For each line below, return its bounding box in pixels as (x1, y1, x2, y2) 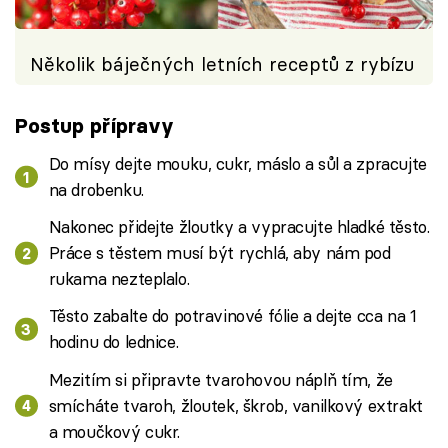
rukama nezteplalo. (48, 268, 190, 289)
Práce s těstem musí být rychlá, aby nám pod (48, 242, 391, 263)
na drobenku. (48, 178, 144, 200)
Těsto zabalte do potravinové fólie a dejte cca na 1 (48, 305, 417, 327)
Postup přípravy (15, 113, 174, 139)
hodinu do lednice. (48, 331, 179, 353)
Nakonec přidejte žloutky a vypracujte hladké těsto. (48, 216, 430, 237)
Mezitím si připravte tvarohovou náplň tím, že (48, 368, 393, 390)
